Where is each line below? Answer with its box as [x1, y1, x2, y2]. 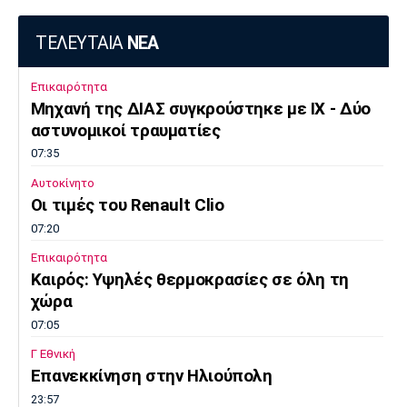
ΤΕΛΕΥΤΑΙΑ [35, 32, 127, 54]
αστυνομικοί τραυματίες [30, 120, 221, 141]
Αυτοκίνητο [30, 175, 94, 190]
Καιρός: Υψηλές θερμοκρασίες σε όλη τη [30, 269, 349, 290]
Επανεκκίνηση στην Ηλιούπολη [30, 366, 273, 387]
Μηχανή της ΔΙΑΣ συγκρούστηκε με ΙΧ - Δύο [30, 98, 371, 119]
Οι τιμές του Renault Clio [30, 194, 224, 215]
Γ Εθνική [30, 347, 75, 362]
